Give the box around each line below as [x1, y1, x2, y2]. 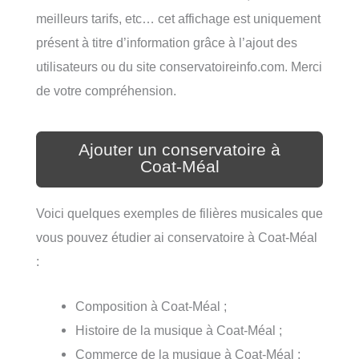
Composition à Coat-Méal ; [75, 298, 228, 313]
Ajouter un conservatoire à [79, 139, 280, 159]
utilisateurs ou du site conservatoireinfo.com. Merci [36, 58, 322, 74]
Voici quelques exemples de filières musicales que [36, 205, 323, 220]
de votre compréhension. [36, 83, 176, 98]
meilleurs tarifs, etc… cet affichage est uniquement [36, 10, 321, 26]
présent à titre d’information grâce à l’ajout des [36, 34, 297, 50]
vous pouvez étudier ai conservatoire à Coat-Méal [36, 229, 317, 244]
